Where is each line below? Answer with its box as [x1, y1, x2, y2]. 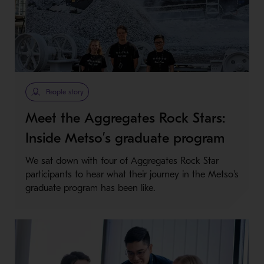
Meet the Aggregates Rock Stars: [25, 110, 225, 127]
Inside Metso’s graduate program [25, 130, 225, 147]
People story [45, 88, 84, 97]
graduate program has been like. [25, 183, 155, 194]
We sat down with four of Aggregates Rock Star [25, 156, 219, 167]
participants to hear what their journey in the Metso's [25, 169, 239, 180]
